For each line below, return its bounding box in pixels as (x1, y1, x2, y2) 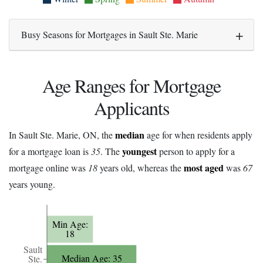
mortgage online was (9, 161, 88, 174)
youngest (122, 144, 157, 158)
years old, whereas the (97, 161, 184, 174)
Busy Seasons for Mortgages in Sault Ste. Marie (21, 28, 198, 41)
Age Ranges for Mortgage (42, 73, 221, 99)
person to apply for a (157, 144, 235, 157)
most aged (184, 160, 224, 174)
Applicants (94, 95, 169, 121)
